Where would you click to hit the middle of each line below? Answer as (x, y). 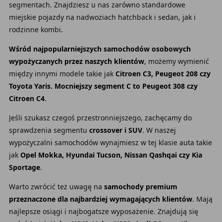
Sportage (24, 167)
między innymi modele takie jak (62, 74)
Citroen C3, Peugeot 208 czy (163, 74)
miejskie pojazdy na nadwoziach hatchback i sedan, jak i (102, 17)
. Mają (202, 199)
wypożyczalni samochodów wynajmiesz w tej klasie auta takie (110, 142)
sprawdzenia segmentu (49, 130)
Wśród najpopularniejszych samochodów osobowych (100, 49)
